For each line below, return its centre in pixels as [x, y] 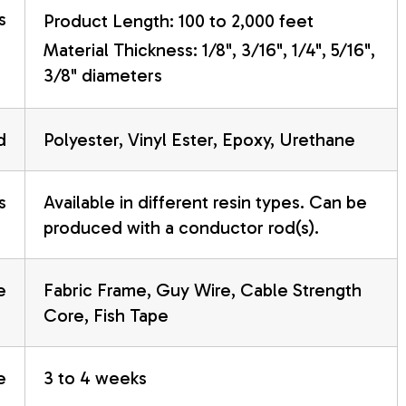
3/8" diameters [102, 75]
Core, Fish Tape [106, 315]
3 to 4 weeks [95, 377]
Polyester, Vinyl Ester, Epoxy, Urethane [199, 139]
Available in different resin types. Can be [205, 202]
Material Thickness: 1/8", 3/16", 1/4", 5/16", [209, 49]
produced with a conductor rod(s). [181, 227]
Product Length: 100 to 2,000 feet [178, 20]
